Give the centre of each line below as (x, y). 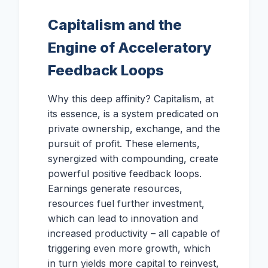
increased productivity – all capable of (134, 234)
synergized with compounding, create (133, 159)
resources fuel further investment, (126, 204)
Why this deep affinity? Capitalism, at (131, 99)
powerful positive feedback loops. (125, 174)
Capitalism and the (115, 25)
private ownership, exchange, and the (134, 129)
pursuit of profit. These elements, (124, 144)
